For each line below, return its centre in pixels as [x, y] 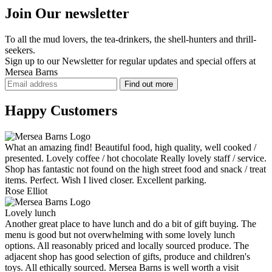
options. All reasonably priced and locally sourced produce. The [127, 245]
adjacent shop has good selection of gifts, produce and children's [127, 256]
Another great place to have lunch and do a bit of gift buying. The [131, 223]
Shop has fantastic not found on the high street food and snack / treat [135, 169]
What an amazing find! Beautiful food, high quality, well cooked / [131, 147]
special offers [221, 61]
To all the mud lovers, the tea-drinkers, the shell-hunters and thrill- [131, 39]
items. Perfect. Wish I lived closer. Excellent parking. [106, 180]
